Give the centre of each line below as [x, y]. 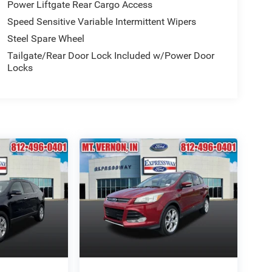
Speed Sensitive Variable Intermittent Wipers [101, 22]
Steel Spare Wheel [46, 39]
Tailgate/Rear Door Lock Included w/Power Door [110, 56]
